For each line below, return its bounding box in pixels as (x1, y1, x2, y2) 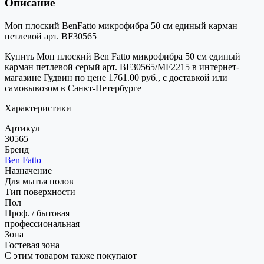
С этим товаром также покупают (5, 250, 137, 260)
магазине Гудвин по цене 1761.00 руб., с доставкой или (5, 72, 227, 82)
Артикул (5, 123, 39, 133)
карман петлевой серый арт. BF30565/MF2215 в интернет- (5, 61, 239, 72)
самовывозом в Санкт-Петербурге (5, 82, 141, 93)
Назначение (5, 165, 52, 176)
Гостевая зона (5, 239, 60, 250)
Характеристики (5, 103, 71, 113)
